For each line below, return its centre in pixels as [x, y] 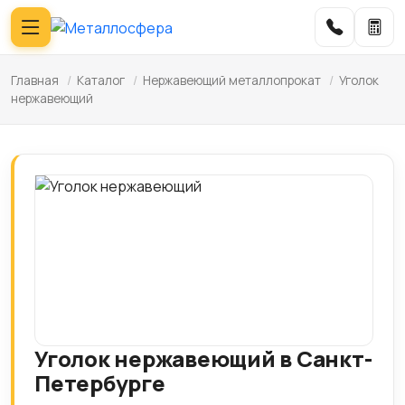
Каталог [101, 80]
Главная [35, 80]
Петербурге [100, 383]
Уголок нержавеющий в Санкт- [203, 358]
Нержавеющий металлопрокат [232, 80]
